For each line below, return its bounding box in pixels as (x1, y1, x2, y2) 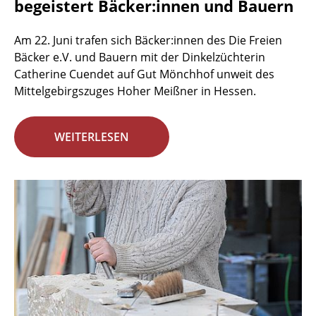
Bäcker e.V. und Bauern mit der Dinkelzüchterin (14, 49, 265, 66)
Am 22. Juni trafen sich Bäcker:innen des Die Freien (14, 32, 282, 49)
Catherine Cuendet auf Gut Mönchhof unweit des (14, 66, 274, 83)
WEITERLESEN (54, 129, 129, 145)
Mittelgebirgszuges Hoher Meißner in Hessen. (14, 83, 256, 99)
